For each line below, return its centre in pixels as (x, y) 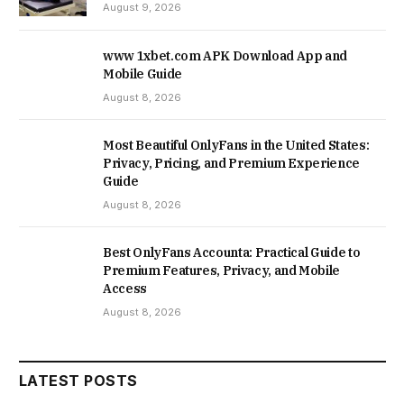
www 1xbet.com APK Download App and (225, 56)
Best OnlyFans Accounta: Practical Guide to (232, 253)
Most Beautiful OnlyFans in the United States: (236, 146)
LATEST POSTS (78, 381)
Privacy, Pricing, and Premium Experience (231, 164)
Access (125, 289)
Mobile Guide (142, 74)
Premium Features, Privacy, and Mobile (222, 271)
